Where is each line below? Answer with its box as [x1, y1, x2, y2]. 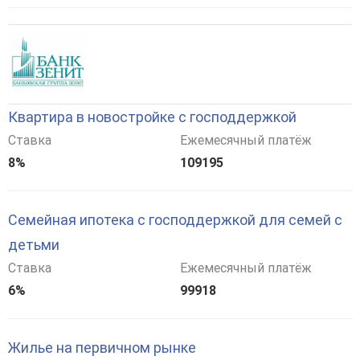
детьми [8, 235, 59, 253]
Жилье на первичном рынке [8, 338, 196, 356]
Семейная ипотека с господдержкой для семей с [8, 211, 342, 228]
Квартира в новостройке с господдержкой [8, 108, 297, 125]
